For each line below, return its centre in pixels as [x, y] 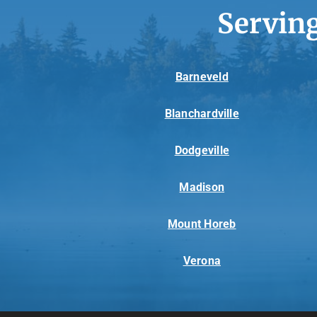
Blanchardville [202, 114]
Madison [202, 188]
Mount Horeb [202, 224]
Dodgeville [202, 151]
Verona [202, 261]
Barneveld [202, 77]
